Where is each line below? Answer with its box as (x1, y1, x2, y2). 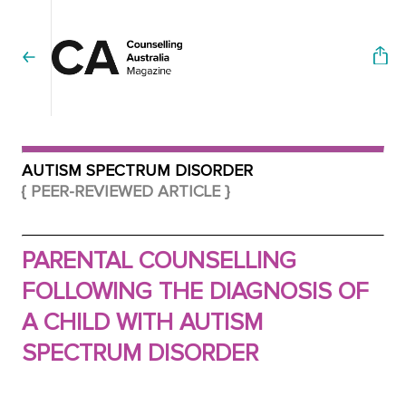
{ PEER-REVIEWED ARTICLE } (22, 184, 229, 200)
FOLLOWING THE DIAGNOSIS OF (22, 280, 369, 304)
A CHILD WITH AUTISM (22, 311, 263, 335)
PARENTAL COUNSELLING (22, 249, 296, 274)
